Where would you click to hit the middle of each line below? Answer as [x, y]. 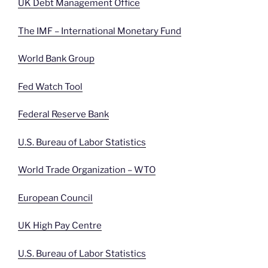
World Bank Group [56, 59]
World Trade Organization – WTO [87, 170]
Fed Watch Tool [50, 86]
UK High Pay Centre [60, 226]
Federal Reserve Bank [63, 115]
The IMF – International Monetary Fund [100, 31]
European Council [55, 198]
